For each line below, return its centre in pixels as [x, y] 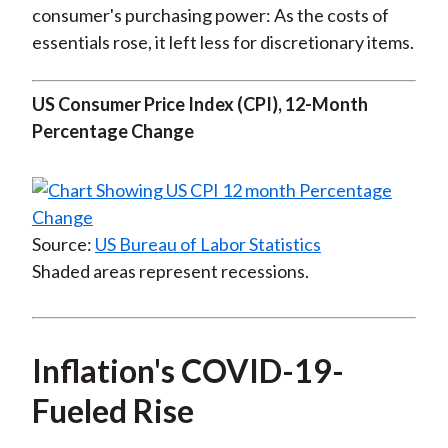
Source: [63, 244]
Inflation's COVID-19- [187, 371]
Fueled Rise [112, 411]
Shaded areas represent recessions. [170, 271]
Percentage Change [112, 131]
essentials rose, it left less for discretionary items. [222, 42]
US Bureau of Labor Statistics [207, 244]
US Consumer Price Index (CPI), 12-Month [199, 104]
